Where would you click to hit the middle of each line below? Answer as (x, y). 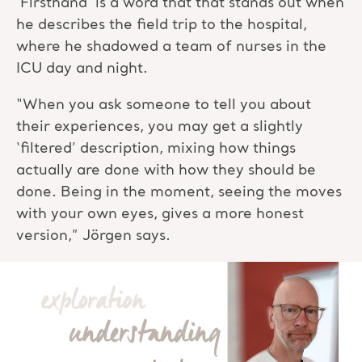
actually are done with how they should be (166, 170)
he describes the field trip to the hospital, (162, 25)
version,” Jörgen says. (93, 236)
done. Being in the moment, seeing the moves (179, 192)
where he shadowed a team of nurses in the (171, 47)
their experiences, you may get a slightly (160, 127)
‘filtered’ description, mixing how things (156, 149)
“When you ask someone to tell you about (164, 105)
